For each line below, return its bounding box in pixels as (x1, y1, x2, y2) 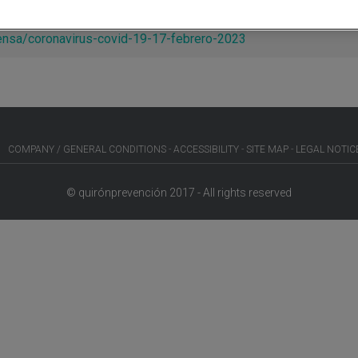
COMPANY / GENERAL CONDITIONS (8, 143, 166, 155)
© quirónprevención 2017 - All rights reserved (66, 185, 292, 199)
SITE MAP (246, 143, 288, 155)
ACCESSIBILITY (173, 143, 239, 155)
